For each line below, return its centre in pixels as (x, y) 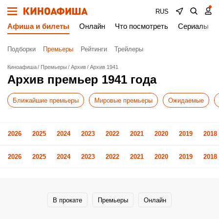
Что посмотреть (142, 26)
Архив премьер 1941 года (82, 79)
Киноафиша (22, 67)
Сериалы (193, 26)
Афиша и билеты (38, 26)
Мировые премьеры (123, 100)
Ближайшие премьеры (46, 100)
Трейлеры (129, 49)
